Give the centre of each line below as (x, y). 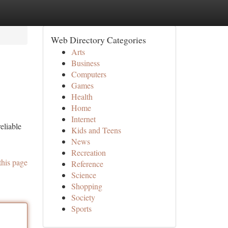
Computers (89, 74)
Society (83, 197)
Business (85, 63)
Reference (87, 164)
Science (83, 175)
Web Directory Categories (98, 40)
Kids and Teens (96, 130)
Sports (81, 208)
